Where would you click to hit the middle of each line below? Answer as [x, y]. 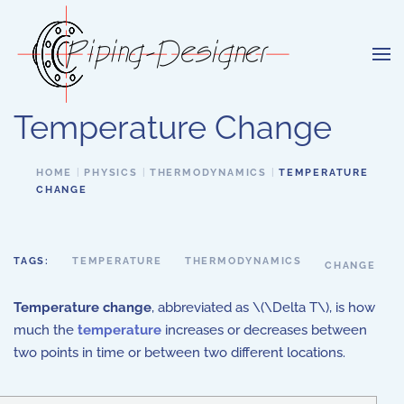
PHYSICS [111, 173]
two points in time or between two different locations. [181, 353]
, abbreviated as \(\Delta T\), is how [263, 308]
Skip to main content [99, 41]
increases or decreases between [264, 330]
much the [46, 330]
